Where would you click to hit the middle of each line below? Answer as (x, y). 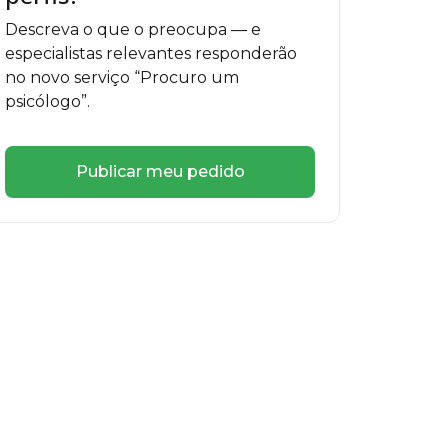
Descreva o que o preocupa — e (133, 29)
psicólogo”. (47, 101)
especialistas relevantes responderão (151, 53)
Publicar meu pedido (160, 171)
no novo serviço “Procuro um (122, 77)
